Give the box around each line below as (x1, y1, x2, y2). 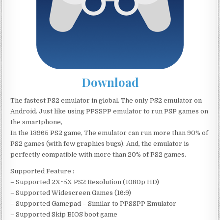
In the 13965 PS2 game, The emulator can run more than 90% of (10, 129, 209, 137)
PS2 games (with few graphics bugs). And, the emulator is (10, 139, 190, 147)
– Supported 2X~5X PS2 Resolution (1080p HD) (10, 178, 160, 186)
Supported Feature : (10, 167, 75, 175)
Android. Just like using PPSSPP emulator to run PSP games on (10, 107, 209, 115)
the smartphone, (10, 118, 63, 126)
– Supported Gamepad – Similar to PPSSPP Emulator (10, 199, 177, 207)
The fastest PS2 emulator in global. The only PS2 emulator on (10, 96, 202, 104)
